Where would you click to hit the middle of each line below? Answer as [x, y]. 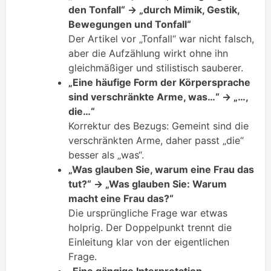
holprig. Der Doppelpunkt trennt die [150, 228]
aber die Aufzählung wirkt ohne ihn [148, 54]
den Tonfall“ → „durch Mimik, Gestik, [154, 10]
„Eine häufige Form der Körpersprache [159, 83]
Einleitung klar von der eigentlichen [149, 242]
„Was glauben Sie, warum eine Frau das [161, 170]
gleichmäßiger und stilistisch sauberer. [156, 68]
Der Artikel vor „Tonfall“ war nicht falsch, [161, 39]
